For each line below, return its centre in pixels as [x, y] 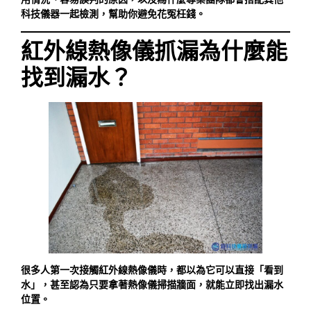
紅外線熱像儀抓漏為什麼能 [154, 52]
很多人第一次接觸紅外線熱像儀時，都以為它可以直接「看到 [152, 270]
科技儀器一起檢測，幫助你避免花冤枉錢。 [113, 14]
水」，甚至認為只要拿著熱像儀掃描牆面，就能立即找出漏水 [152, 284]
